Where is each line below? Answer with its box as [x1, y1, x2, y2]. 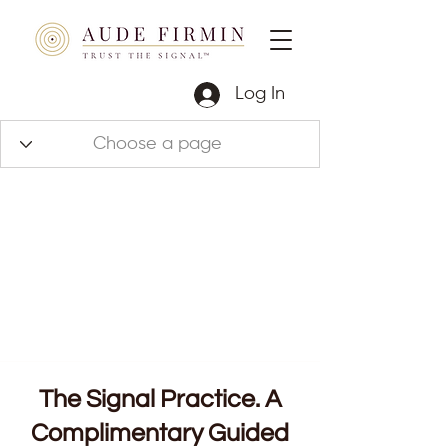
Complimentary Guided [31, 420, 289, 446]
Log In [234, 85, 285, 103]
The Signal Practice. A [38, 386, 282, 412]
